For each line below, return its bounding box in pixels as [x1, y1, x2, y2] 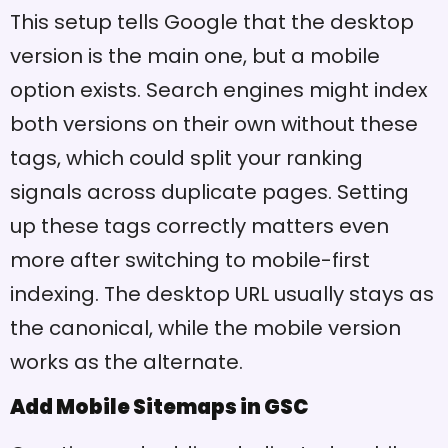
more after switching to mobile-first [10, 245, 370, 274]
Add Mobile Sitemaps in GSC [10, 393, 308, 422]
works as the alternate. [10, 347, 243, 376]
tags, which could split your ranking [10, 143, 363, 172]
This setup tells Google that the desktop [10, 7, 414, 36]
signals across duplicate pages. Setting [10, 177, 409, 206]
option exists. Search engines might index [10, 75, 428, 104]
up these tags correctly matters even [10, 211, 389, 240]
